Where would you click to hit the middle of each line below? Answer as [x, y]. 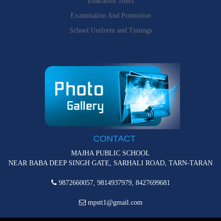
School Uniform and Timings [110, 30]
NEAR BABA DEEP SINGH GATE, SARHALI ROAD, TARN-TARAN [110, 163]
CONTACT [114, 138]
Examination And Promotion [110, 15]
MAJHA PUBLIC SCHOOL [110, 153]
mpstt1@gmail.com [114, 202]
